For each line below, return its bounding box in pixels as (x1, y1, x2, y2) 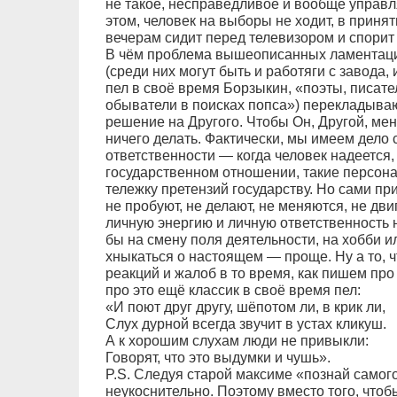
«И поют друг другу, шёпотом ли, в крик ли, (105, 300, 385, 315)
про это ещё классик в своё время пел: (105, 283, 361, 299)
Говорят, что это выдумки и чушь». (105, 350, 331, 366)
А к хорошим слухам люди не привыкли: (105, 333, 369, 349)
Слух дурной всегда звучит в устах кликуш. (105, 316, 386, 332)
